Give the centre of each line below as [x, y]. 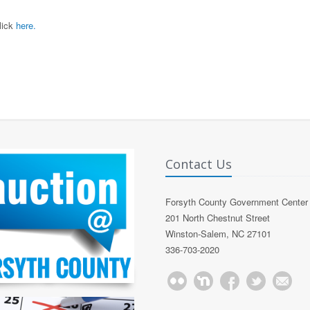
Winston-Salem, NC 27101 [218, 234]
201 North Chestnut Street [218, 218]
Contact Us [199, 164]
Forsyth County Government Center [237, 202]
